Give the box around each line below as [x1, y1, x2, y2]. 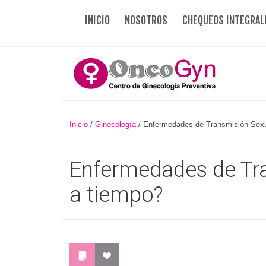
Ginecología [95, 120, 136, 129]
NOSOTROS [125, 14, 167, 27]
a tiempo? [69, 182, 163, 207]
